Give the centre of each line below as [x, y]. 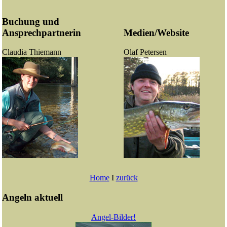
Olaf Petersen [145, 52]
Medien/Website [156, 32]
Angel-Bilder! [113, 217]
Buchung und [31, 21]
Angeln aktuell [32, 197]
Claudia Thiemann [32, 52]
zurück [127, 178]
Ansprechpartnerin [42, 32]
